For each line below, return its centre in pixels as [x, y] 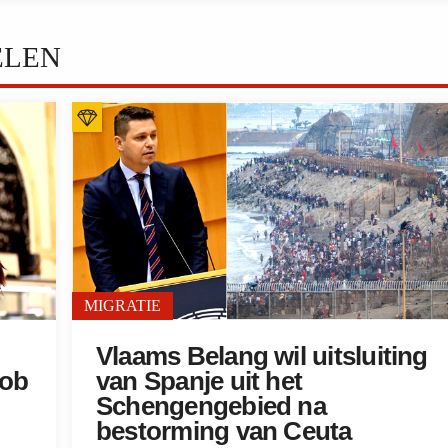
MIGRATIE [122, 305]
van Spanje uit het [199, 380]
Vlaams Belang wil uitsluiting [262, 355]
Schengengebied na [211, 405]
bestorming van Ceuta [224, 430]
